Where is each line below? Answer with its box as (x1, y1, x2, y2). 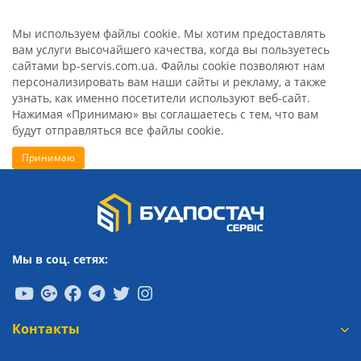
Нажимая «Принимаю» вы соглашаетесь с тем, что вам (12, 106, 318, 122)
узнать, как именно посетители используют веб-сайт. (12, 90, 310, 106)
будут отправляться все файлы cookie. (12, 122, 224, 138)
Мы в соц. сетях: (12, 251, 108, 267)
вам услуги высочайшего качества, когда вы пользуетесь (12, 42, 330, 57)
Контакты (12, 320, 80, 338)
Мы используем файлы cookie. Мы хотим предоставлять (12, 26, 326, 41)
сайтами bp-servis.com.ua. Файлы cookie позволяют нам (12, 58, 325, 73)
